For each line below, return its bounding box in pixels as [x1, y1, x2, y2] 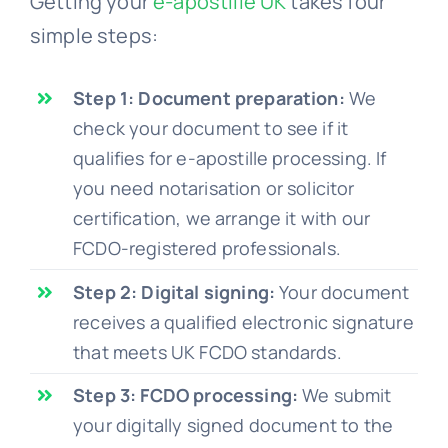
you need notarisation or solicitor [73, 175, 355, 200]
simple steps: [29, 21, 159, 49]
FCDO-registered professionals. [73, 235, 341, 260]
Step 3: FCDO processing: [73, 383, 299, 408]
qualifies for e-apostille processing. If [73, 145, 387, 170]
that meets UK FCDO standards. [73, 339, 342, 364]
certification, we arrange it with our [73, 205, 371, 230]
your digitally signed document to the [73, 413, 394, 438]
